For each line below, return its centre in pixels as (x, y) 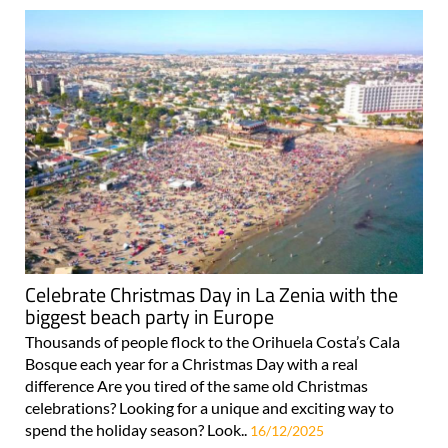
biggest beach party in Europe (149, 316)
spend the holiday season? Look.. (137, 429)
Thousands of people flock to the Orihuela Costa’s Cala (212, 341)
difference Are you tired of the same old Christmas (196, 385)
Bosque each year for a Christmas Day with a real (191, 363)
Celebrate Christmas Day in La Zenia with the (211, 294)
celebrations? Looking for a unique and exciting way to (209, 407)
